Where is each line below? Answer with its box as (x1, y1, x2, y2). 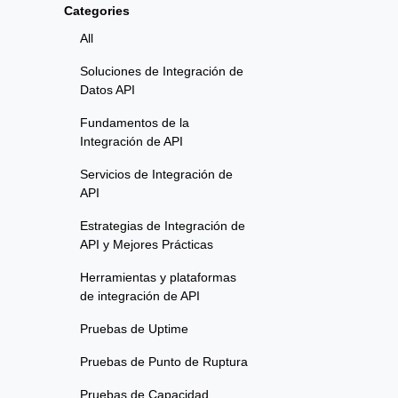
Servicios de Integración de (80, 167, 233, 182)
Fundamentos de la (80, 115, 189, 131)
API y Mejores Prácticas (80, 237, 213, 252)
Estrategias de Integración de (80, 219, 245, 234)
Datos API (80, 83, 135, 98)
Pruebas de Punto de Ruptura (80, 354, 248, 370)
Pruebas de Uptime (80, 322, 188, 337)
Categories (64, 4, 130, 19)
